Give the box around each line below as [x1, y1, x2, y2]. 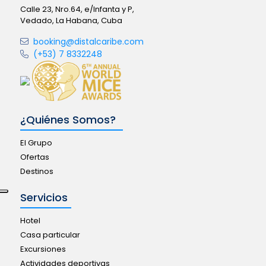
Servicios [20, 189, 68, 205]
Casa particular [20, 229, 80, 240]
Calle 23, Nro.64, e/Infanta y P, [20, 4, 134, 15]
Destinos [20, 165, 53, 177]
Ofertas [20, 151, 49, 163]
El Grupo [20, 137, 52, 148]
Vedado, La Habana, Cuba [20, 15, 122, 27]
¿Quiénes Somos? [20, 112, 116, 127]
